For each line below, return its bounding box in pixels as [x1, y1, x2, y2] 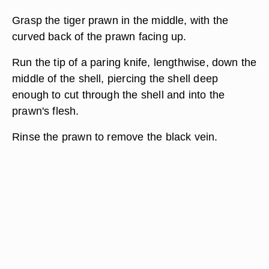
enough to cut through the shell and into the [12, 88, 225, 101]
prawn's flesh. [12, 104, 79, 117]
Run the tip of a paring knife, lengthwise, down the [12, 56, 257, 68]
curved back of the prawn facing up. [12, 30, 187, 43]
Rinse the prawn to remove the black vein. [12, 130, 218, 143]
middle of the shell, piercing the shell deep [12, 72, 219, 85]
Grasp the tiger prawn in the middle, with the [12, 14, 229, 26]
